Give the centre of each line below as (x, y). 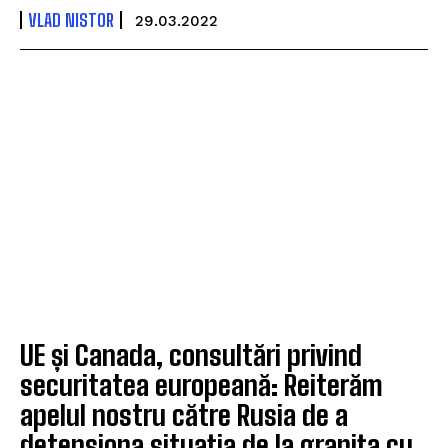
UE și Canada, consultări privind (191, 354)
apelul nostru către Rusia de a (184, 414)
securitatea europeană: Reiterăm (201, 384)
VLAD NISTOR (71, 19)
